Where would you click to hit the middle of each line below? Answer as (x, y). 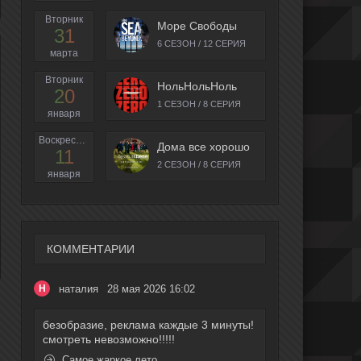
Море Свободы (197, 26)
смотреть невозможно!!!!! (109, 340)
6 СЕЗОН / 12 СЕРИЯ (201, 44)
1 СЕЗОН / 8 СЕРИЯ (199, 104)
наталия (79, 288)
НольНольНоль (197, 87)
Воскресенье (81, 141)
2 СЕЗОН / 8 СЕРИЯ (199, 165)
